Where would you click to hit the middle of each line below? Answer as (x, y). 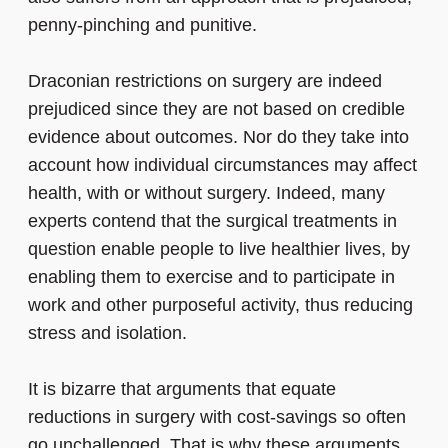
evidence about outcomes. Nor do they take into (218, 137)
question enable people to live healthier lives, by (219, 249)
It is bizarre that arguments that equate (182, 389)
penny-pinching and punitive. (142, 25)
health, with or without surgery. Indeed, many (206, 193)
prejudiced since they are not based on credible (216, 109)
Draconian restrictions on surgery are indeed (205, 81)
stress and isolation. (107, 333)
